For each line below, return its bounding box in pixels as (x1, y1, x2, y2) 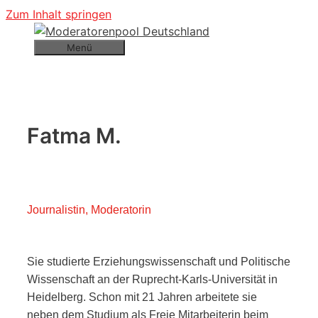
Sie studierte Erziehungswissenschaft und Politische (27, 256, 290, 268)
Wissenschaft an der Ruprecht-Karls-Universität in (27, 273, 278, 286)
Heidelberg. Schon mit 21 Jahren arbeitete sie (27, 291, 257, 304)
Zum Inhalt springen (6, 7, 111, 21)
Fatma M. (27, 122, 121, 148)
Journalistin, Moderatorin (27, 203, 151, 216)
